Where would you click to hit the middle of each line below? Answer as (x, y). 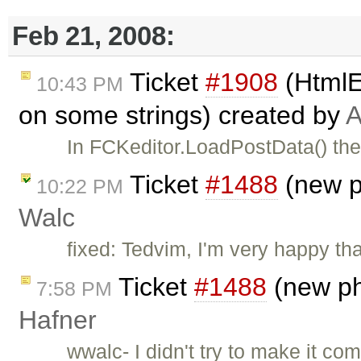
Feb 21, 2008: (93, 35)
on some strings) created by (182, 116)
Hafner (58, 320)
